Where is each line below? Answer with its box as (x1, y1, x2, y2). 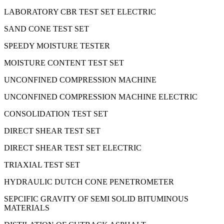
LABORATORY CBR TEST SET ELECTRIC (4, 7, 156, 16)
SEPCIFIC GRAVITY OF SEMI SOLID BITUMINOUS (4, 194, 188, 203)
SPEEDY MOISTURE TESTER (4, 41, 110, 50)
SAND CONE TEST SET (4, 24, 89, 33)
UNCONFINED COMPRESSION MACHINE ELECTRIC (4, 92, 197, 101)
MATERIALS (4, 203, 49, 212)
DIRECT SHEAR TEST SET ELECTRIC (4, 143, 141, 152)
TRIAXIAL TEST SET (4, 160, 80, 169)
